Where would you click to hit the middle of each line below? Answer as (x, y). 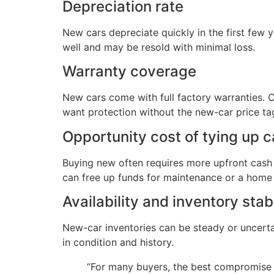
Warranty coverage (129, 72)
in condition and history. (118, 243)
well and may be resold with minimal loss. (159, 47)
